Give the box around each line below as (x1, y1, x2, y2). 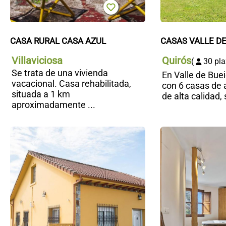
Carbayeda (145, 148, 189, 159)
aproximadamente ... (12, 99, 95, 110)
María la (145, 137, 178, 148)
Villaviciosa (12, 54, 63, 67)
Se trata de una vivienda (12, 68, 108, 79)
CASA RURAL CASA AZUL (10, 36, 106, 46)
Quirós (161, 54, 191, 67)
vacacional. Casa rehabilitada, (12, 78, 131, 89)
